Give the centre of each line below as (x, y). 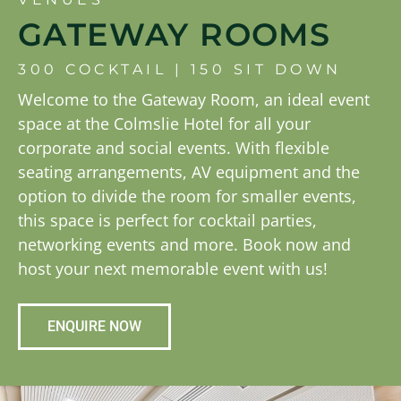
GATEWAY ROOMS (175, 35)
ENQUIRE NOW (94, 326)
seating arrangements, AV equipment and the (189, 172)
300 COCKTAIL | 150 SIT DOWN (180, 70)
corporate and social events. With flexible (174, 148)
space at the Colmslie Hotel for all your (164, 124)
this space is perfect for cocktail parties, (167, 221)
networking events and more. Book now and (184, 245)
